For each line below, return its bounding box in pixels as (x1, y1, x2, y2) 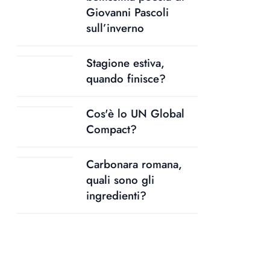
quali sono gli (86, 172, 154, 189)
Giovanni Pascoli (86, 4, 169, 21)
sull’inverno (86, 20, 144, 37)
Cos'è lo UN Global (86, 105, 184, 122)
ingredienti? (86, 187, 146, 204)
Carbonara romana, (86, 156, 182, 173)
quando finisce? (86, 71, 166, 87)
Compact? (86, 121, 137, 138)
